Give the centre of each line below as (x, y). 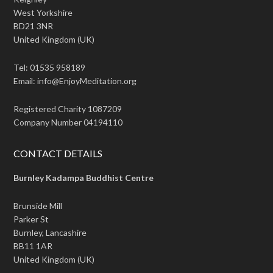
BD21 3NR (34, 26)
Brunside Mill (38, 206)
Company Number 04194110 (68, 122)
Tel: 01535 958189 (50, 68)
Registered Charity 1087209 (68, 109)
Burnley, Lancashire (50, 233)
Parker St (31, 219)
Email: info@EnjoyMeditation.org (75, 81)
